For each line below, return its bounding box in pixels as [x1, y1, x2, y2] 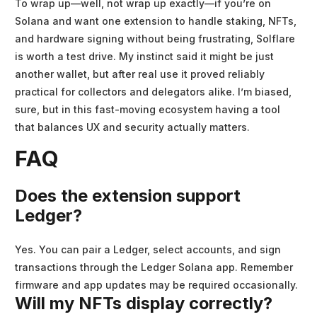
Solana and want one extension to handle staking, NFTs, [15, 15, 296, 28]
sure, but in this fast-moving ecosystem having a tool [15, 103, 280, 116]
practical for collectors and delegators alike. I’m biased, [15, 86, 292, 98]
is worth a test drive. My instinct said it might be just [15, 50, 274, 63]
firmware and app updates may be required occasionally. [15, 279, 298, 292]
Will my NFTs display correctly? [15, 293, 272, 314]
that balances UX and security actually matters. [15, 121, 250, 134]
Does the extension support [15, 185, 241, 207]
